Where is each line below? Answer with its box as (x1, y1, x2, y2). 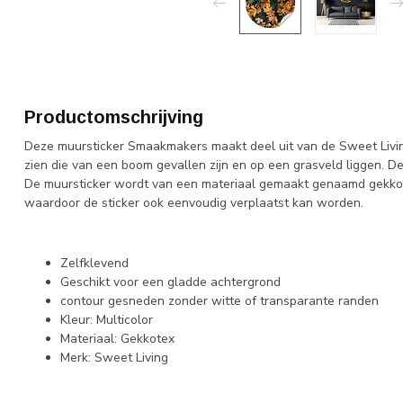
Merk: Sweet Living (60, 349, 168, 367)
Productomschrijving (24, 107, 203, 127)
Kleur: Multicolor (60, 311, 153, 329)
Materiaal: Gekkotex (60, 330, 175, 348)
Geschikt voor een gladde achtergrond (60, 273, 281, 291)
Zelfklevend (60, 255, 129, 273)
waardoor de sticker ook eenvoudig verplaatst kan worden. (24, 194, 363, 211)
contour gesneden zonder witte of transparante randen (60, 292, 379, 310)
